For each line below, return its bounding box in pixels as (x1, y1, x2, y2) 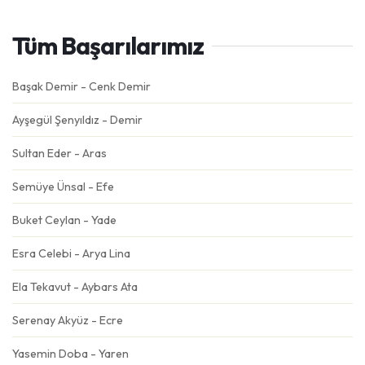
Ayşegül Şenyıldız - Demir (12, 112, 143, 127)
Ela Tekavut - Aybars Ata (12, 279, 138, 294)
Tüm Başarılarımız (12, 30, 204, 61)
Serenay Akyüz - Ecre (12, 313, 123, 328)
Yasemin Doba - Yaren (12, 346, 129, 361)
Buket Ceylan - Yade (12, 213, 117, 227)
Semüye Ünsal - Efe (12, 179, 114, 194)
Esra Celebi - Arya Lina (12, 246, 130, 261)
